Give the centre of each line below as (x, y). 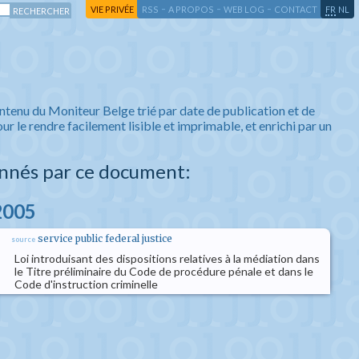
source (23, 239)
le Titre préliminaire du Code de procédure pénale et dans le (164, 271)
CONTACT (296, 9)
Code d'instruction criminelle (86, 284)
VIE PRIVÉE (112, 9)
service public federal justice (105, 238)
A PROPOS (191, 9)
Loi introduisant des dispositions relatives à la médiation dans (167, 258)
